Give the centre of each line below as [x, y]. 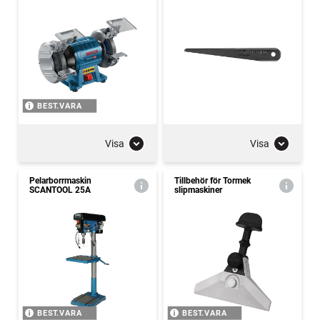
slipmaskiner [198, 190]
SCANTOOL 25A [60, 190]
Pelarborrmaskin [60, 181]
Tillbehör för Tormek [212, 181]
